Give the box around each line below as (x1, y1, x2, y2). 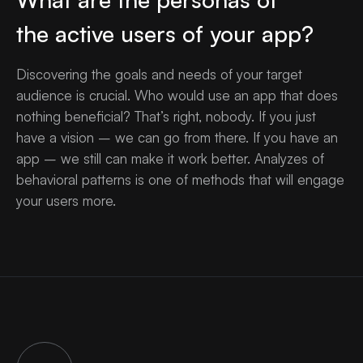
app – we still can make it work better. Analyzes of (16, 150, 324, 168)
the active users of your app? (16, 19, 314, 49)
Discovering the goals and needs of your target (16, 66, 302, 83)
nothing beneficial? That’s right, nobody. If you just (16, 108, 316, 126)
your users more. (16, 192, 116, 210)
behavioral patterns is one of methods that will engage (16, 171, 344, 189)
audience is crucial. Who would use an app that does (16, 87, 338, 105)
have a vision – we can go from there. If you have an (16, 129, 338, 147)
